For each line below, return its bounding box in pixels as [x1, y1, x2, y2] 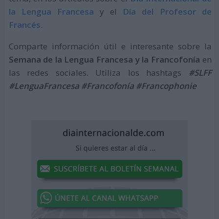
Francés [8, 19, 41, 30]
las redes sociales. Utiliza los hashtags [8, 66, 189, 78]
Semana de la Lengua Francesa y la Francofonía [8, 53, 200, 65]
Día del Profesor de [123, 5, 212, 17]
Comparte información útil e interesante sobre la [8, 40, 212, 52]
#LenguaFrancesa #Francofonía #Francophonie [8, 80, 197, 91]
